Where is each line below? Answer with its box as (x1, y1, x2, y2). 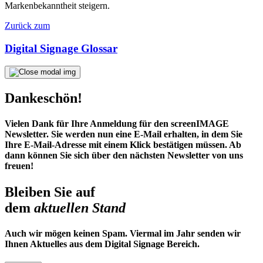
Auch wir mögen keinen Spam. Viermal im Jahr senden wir (5, 228, 241, 238)
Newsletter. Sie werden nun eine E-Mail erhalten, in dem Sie (5, 129, 242, 140)
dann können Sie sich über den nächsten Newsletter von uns (5, 150, 243, 161)
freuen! (5, 161, 33, 171)
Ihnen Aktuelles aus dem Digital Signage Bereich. (5, 238, 200, 249)
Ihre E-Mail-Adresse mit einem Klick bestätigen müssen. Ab (5, 140, 241, 150)
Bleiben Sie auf (5, 184, 95, 200)
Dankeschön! (5, 90, 82, 106)
